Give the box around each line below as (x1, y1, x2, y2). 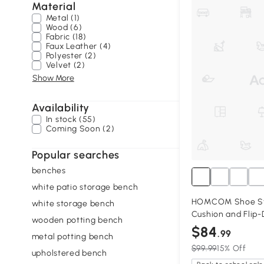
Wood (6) (45, 22, 82, 32)
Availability (31, 101, 90, 114)
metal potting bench (31, 231, 114, 242)
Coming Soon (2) (45, 124, 115, 134)
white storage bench (31, 198, 115, 209)
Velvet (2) (45, 60, 85, 70)
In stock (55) (45, 114, 96, 124)
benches (31, 165, 66, 176)
